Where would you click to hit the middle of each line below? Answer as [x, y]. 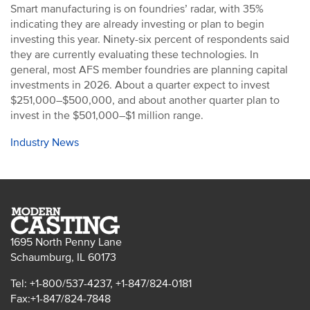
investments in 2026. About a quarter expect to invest [140, 85]
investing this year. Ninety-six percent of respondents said [150, 39]
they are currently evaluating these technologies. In [135, 55]
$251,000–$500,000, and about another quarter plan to [145, 100]
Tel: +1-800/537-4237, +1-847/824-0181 [101, 284]
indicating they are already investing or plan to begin [137, 24]
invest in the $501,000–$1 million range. [108, 116]
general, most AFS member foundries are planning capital [149, 70]
